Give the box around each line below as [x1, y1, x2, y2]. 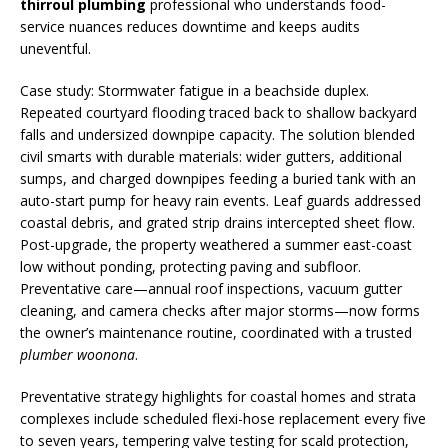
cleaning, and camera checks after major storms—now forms [20, 301, 420, 320]
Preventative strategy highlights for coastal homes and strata [20, 387, 416, 406]
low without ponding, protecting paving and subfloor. [20, 257, 361, 276]
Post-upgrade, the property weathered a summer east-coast [20, 235, 412, 254]
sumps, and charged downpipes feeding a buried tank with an [20, 169, 416, 188]
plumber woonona [20, 345, 135, 364]
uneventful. [20, 39, 91, 58]
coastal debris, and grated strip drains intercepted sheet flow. [20, 213, 415, 232]
